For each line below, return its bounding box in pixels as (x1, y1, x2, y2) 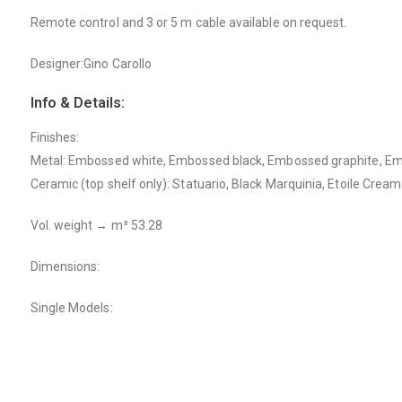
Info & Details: (30, 93, 125, 111)
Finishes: (30, 129, 80, 144)
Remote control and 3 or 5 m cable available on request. (30, 14, 347, 30)
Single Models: (30, 300, 113, 315)
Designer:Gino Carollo (30, 56, 153, 71)
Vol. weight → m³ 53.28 (30, 217, 163, 232)
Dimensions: (30, 258, 100, 274)
